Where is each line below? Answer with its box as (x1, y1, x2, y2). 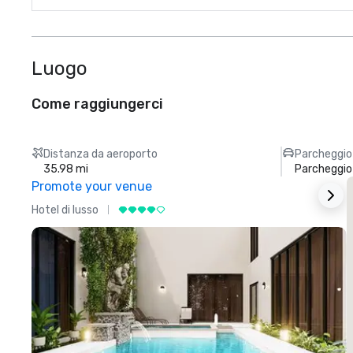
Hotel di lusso (32, 203, 98, 217)
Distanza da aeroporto (43, 147, 158, 161)
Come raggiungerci (32, 95, 163, 113)
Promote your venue (32, 179, 152, 194)
